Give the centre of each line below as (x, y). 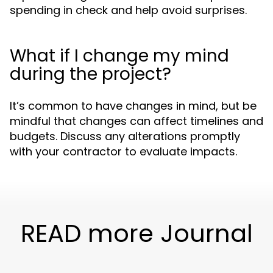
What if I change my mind (119, 56)
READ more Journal (136, 233)
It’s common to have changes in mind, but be (133, 106)
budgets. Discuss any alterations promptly (125, 136)
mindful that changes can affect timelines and (136, 121)
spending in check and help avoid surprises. (128, 10)
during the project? (90, 74)
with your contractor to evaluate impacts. (123, 151)
